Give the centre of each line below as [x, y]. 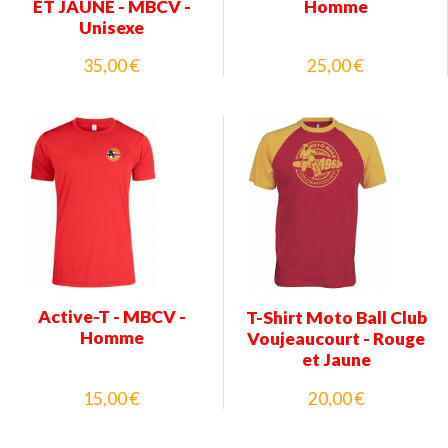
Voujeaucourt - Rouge [336, 339]
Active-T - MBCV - [111, 317]
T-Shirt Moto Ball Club [336, 318]
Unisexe [111, 27]
